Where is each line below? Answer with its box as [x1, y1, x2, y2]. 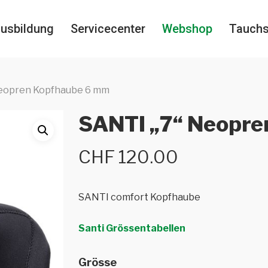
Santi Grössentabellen [78, 223, 185, 234]
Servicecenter [71, 22, 145, 36]
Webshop [162, 22, 212, 36]
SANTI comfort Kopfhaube [78, 191, 200, 203]
